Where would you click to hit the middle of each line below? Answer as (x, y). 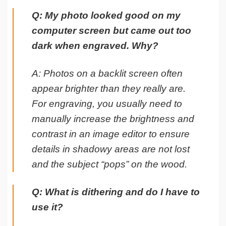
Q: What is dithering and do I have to (116, 192)
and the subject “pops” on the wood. (109, 164)
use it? (47, 207)
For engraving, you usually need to (107, 103)
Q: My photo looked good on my (106, 15)
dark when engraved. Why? (95, 45)
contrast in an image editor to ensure (111, 134)
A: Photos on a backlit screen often (107, 73)
